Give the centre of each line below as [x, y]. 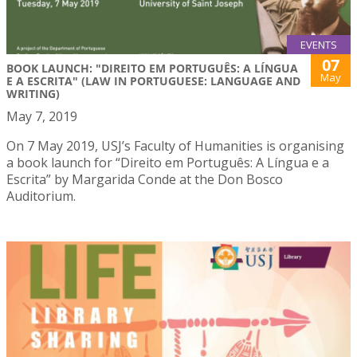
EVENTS [319, 45]
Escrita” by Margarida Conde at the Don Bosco [145, 180]
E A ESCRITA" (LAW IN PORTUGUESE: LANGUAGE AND [153, 81]
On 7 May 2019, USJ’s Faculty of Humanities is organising [175, 146]
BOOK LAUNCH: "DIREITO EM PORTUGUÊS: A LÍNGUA [152, 69]
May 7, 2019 [42, 117]
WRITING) [33, 94]
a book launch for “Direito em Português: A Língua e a [168, 163]
